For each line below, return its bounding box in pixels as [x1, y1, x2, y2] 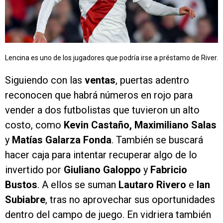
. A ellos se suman [37, 179, 118, 191]
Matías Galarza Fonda [12, 134, 111, 146]
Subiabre [5, 194, 45, 206]
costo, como [5, 119, 64, 131]
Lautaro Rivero [118, 179, 186, 191]
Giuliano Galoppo [64, 164, 141, 176]
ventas [85, 74, 115, 87]
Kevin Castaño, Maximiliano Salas [64, 119, 217, 131]
